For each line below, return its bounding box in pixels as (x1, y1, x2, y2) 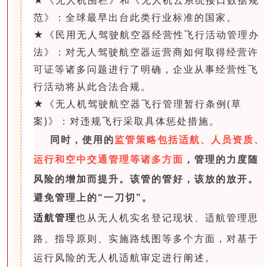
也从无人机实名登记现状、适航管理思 (76, 210, 259, 224)
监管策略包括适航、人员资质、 (114, 134, 265, 145)
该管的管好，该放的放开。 (130, 173, 259, 184)
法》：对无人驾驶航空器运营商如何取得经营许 (33, 45, 259, 58)
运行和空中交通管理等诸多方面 (33, 154, 184, 164)
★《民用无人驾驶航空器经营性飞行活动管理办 (33, 27, 259, 41)
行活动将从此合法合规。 (33, 79, 151, 93)
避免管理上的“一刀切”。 (33, 192, 153, 203)
